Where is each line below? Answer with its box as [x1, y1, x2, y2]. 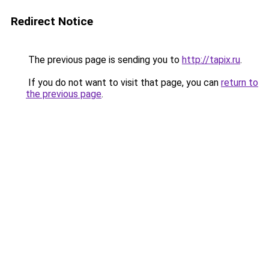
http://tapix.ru [182, 54, 240, 65]
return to [221, 77, 258, 88]
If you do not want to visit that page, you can [26, 77, 221, 88]
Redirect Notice [11, 14, 93, 28]
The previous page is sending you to [26, 54, 182, 65]
